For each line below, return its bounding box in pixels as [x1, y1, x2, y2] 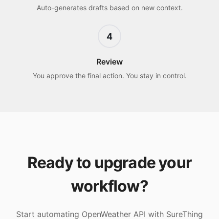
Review [96, 57, 123, 66]
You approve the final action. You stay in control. [32, 71, 187, 80]
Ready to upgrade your [27, 153, 192, 172]
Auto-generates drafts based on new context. [36, 3, 183, 12]
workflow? [71, 176, 148, 196]
